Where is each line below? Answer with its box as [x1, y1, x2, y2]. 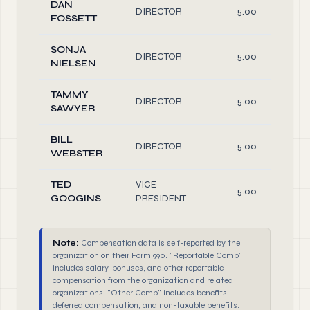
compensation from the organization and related [53, 275, 233, 285]
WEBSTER [51, 147, 102, 159]
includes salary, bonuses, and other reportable [53, 263, 224, 273]
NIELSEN [51, 57, 96, 69]
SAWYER [51, 102, 95, 114]
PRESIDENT [136, 192, 186, 204]
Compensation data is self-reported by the [79, 238, 240, 248]
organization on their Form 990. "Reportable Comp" [53, 250, 242, 260]
